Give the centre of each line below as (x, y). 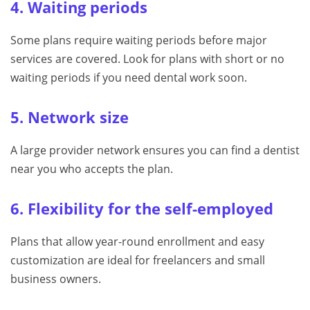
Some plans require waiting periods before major (139, 40)
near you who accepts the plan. (92, 169)
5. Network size (70, 118)
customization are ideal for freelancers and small (138, 261)
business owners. (56, 279)
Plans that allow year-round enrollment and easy (137, 242)
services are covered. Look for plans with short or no (147, 59)
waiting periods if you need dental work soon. (129, 78)
